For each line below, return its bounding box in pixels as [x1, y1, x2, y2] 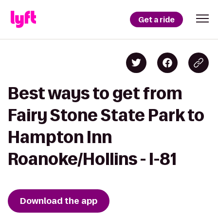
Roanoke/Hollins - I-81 [8, 150, 177, 168]
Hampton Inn [8, 128, 112, 146]
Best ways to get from [8, 84, 182, 102]
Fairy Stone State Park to [8, 106, 204, 124]
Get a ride [138, 14, 175, 25]
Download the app [20, 195, 97, 207]
